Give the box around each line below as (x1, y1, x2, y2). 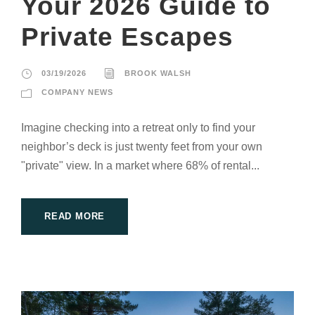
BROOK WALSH (124, 68, 191, 77)
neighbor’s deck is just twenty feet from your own (21, 140, 262, 153)
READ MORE (44, 210, 105, 221)
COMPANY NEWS (41, 87, 113, 96)
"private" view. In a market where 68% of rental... (21, 159, 259, 172)
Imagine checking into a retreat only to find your (21, 121, 255, 134)
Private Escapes (21, 22, 233, 51)
